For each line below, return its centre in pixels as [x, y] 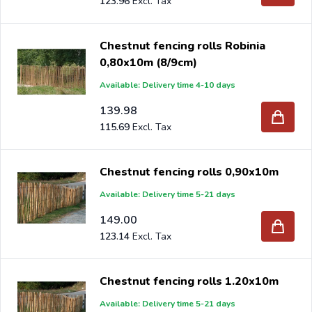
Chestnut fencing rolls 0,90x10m [189, 172]
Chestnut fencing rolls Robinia [183, 46]
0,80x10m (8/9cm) [177, 62]
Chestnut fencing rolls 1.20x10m [189, 281]
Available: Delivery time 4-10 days [168, 85]
